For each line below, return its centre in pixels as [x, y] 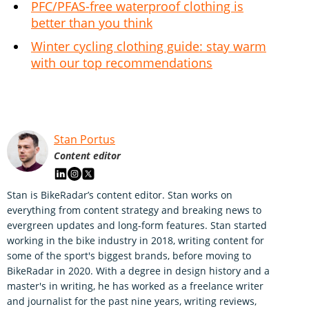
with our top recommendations [122, 63]
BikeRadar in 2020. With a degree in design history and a [138, 271]
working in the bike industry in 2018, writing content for [136, 241]
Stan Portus [84, 140]
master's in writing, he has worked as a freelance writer [135, 286]
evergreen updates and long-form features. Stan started [137, 226]
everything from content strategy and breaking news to [134, 210]
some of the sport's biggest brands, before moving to [129, 256]
